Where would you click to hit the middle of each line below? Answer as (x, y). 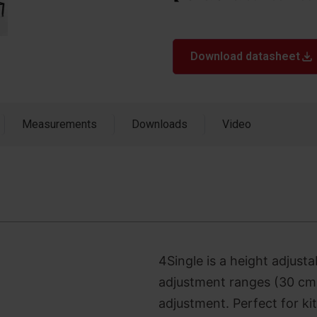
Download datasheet (245, 56)
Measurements (59, 124)
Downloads (160, 124)
